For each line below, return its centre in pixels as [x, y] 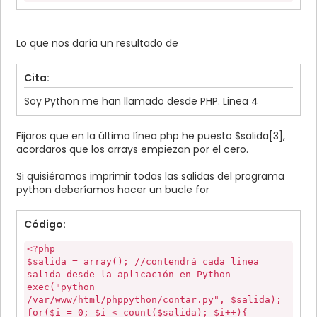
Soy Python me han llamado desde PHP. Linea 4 [141, 102]
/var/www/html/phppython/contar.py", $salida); [154, 300]
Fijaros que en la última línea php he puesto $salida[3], [151, 136]
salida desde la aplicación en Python [129, 275]
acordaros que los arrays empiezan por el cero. [132, 150]
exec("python [61, 287]
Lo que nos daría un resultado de [99, 44]
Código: [45, 225]
